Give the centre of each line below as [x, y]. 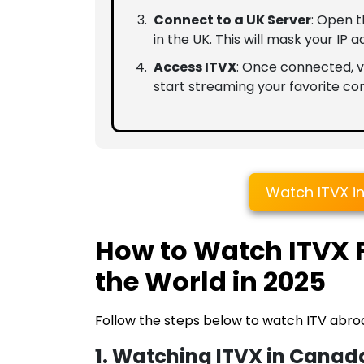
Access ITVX [195, 67]
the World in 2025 [210, 282]
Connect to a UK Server [232, 20]
